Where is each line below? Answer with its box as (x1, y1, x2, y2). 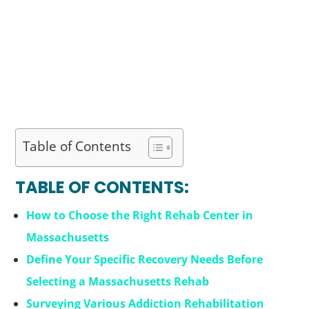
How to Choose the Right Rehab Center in (26, 208, 254, 223)
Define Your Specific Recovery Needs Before (26, 252, 263, 267)
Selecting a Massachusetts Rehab (26, 274, 210, 289)
